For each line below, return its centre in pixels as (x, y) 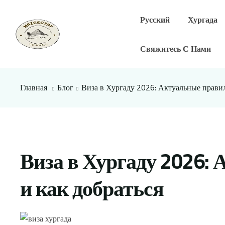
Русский (155, 20)
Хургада (202, 20)
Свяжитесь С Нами (175, 49)
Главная (34, 87)
